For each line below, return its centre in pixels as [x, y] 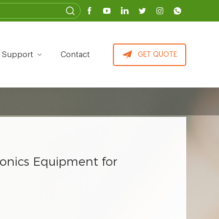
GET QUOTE [158, 55]
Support [18, 55]
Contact [76, 55]
